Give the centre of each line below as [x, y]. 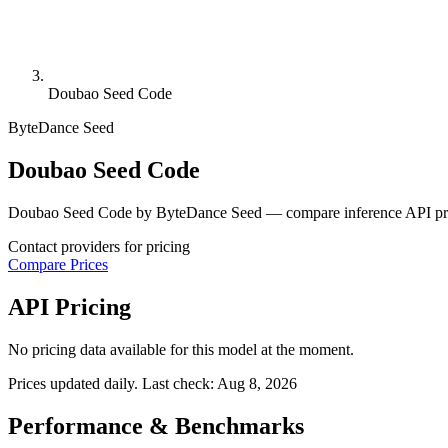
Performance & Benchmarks [156, 425]
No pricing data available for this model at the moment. [181, 349]
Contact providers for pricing [99, 246]
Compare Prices [58, 264]
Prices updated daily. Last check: [112, 383]
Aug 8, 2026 [257, 383]
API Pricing [69, 306]
